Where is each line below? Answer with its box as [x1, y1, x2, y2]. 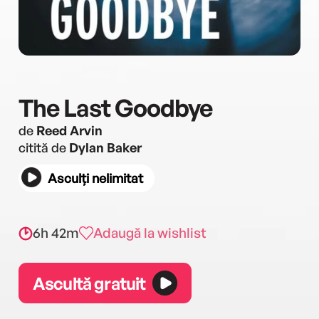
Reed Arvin [36, 122, 103, 138]
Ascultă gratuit [33, 272, 146, 294]
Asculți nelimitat [48, 170, 143, 186]
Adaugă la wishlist [93, 224, 206, 241]
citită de [19, 140, 69, 155]
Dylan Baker [69, 140, 142, 155]
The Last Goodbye [19, 93, 212, 122]
